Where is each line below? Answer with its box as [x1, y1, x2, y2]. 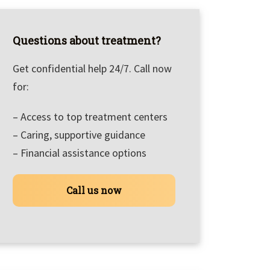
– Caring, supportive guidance [13, 128, 145, 142]
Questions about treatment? [13, 33, 161, 48]
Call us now [66, 184, 122, 197]
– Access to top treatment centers [13, 110, 168, 124]
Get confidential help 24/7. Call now [13, 61, 172, 76]
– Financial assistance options [13, 146, 146, 160]
